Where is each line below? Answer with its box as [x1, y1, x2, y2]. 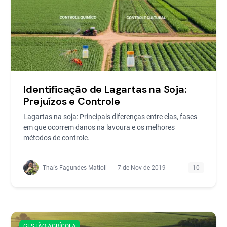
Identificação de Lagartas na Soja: [23, 82, 186, 96]
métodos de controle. [23, 133, 90, 142]
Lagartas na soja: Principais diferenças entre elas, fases [23, 112, 198, 121]
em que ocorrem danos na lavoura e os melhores [23, 123, 175, 131]
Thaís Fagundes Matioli [43, 164, 107, 171]
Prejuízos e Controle [23, 94, 120, 108]
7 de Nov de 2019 [118, 164, 166, 171]
